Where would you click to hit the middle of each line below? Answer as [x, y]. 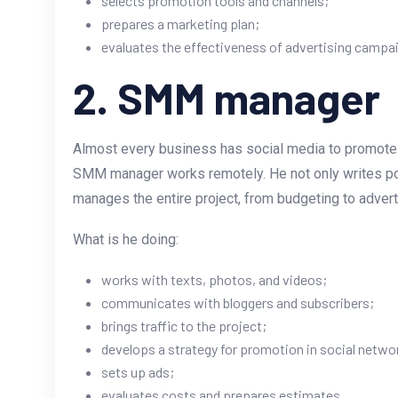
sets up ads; [138, 372]
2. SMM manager [227, 98]
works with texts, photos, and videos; [214, 280]
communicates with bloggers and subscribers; [238, 303]
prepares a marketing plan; [180, 24]
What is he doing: [126, 240]
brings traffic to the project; [184, 326]
